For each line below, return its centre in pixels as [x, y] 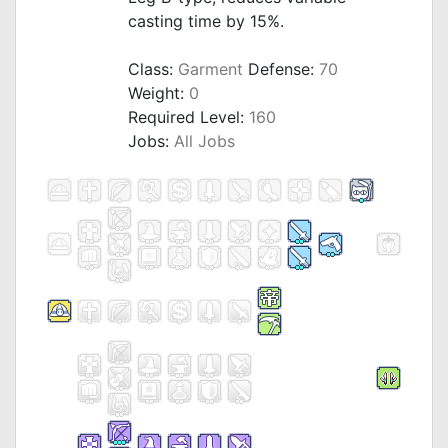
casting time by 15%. [206, 21]
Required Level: [188, 117]
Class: [153, 69]
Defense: [281, 69]
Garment [210, 69]
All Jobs [204, 141]
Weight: [158, 93]
